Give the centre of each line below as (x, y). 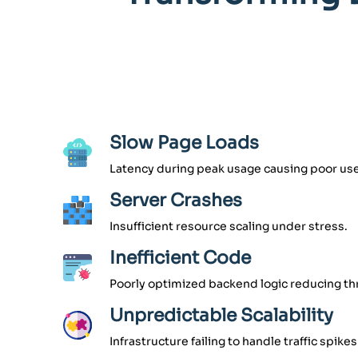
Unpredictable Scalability (221, 316)
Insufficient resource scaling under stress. (229, 227)
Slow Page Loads (184, 143)
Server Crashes (176, 201)
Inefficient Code (180, 258)
